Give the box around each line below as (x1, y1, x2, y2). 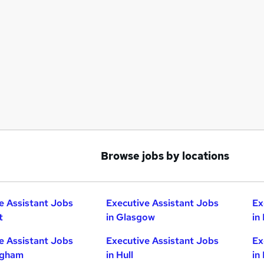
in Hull (106, 249, 134, 261)
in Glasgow (106, 211, 156, 223)
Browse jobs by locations (101, 149, 229, 163)
